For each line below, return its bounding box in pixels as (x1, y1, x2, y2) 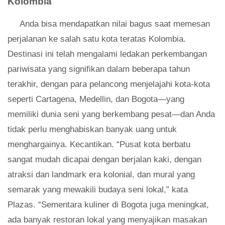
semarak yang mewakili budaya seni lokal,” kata (8, 185, 188, 195)
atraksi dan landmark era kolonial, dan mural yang (8, 170, 195, 180)
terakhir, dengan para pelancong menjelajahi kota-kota (8, 79, 210, 89)
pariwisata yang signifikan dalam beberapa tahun (8, 64, 190, 74)
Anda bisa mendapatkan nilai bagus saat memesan (20, 19, 210, 29)
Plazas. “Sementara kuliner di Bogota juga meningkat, (8, 200, 209, 210)
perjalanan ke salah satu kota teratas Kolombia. (8, 34, 186, 44)
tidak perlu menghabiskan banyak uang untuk (8, 125, 177, 135)
